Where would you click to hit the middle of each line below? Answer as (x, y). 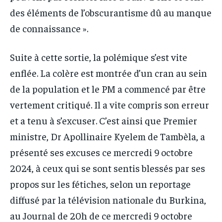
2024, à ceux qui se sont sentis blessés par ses (108, 167)
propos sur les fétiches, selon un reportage (100, 183)
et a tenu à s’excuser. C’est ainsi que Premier (104, 120)
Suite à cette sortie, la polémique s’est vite (99, 56)
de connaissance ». (49, 28)
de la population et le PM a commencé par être (108, 88)
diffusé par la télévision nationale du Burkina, (108, 199)
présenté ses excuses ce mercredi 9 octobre (101, 152)
